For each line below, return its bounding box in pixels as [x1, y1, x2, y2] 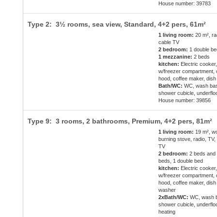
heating [158, 209, 176, 215]
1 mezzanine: [158, 54, 193, 60]
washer [158, 187, 176, 193]
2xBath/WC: [158, 194, 189, 201]
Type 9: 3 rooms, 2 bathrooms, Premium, [27, 117, 164, 125]
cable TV [158, 39, 180, 46]
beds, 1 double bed [158, 158, 203, 164]
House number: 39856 [158, 97, 211, 104]
